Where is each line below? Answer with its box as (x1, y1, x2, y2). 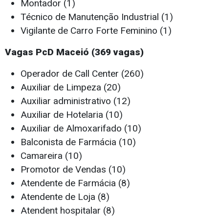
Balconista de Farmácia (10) (21, 136, 136, 148)
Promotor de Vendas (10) (21, 164, 126, 175)
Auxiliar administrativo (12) (21, 95, 131, 107)
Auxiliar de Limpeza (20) (21, 82, 121, 93)
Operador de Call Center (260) (21, 68, 144, 80)
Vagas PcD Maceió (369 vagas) (5, 46, 144, 58)
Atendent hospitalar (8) (21, 205, 115, 217)
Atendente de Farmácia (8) (21, 177, 130, 189)
